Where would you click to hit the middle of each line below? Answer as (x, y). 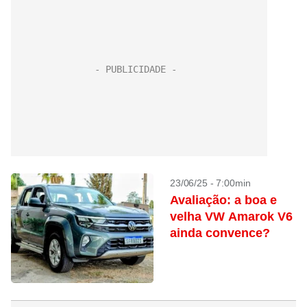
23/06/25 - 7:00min (210, 183)
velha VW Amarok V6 (231, 217)
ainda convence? (220, 233)
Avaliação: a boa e (223, 200)
